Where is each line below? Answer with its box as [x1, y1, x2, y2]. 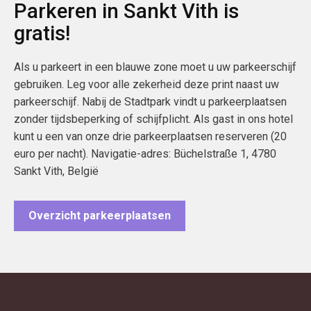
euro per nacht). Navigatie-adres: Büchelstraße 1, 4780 [14, 147, 276, 160]
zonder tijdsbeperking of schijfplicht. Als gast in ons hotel [14, 112, 293, 126]
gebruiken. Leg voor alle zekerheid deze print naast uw [14, 78, 279, 91]
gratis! [14, 22, 70, 45]
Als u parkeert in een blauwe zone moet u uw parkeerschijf [14, 60, 296, 74]
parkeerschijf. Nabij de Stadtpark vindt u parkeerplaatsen [14, 95, 287, 108]
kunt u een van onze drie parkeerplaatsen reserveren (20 [14, 130, 287, 143]
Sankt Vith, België [14, 165, 99, 178]
